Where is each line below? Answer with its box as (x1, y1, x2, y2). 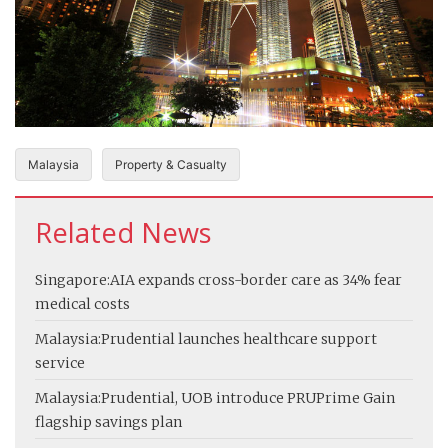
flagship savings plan (35, 412, 182, 431)
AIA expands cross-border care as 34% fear (110, 270, 402, 289)
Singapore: (35, 270, 110, 289)
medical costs (35, 294, 130, 313)
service (35, 353, 85, 372)
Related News (35, 213, 212, 251)
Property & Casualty (115, 156, 227, 172)
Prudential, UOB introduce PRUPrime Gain (101, 388, 395, 407)
